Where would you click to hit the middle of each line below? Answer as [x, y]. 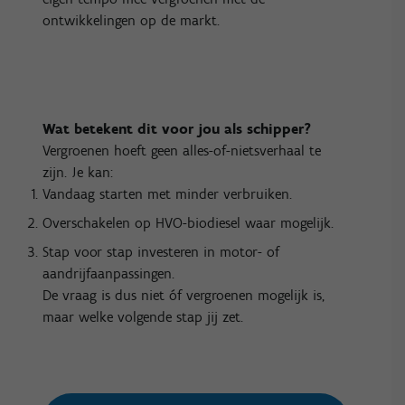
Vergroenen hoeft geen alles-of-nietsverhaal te [182, 151]
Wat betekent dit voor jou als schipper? [177, 129]
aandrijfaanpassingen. [109, 274]
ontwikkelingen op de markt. [132, 21]
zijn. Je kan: [78, 173]
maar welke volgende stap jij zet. [143, 317]
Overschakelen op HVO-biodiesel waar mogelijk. [188, 223]
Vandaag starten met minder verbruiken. [168, 194]
